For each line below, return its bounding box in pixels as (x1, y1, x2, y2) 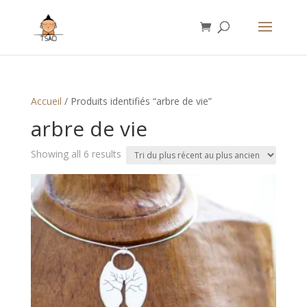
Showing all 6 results (30, 147, 121, 160)
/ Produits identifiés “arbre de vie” (61, 95, 212, 108)
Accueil (30, 95, 62, 108)
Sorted (120, 147, 150, 160)
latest (120, 178, 145, 191)
